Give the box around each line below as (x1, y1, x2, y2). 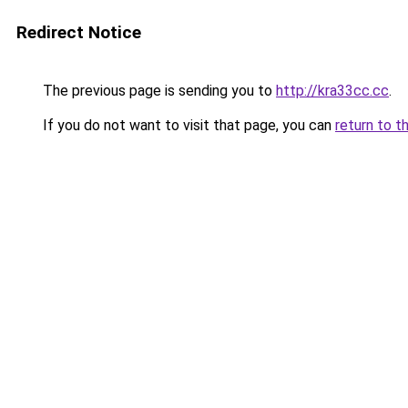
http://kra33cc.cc (276, 82, 389, 99)
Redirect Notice (16, 22, 141, 43)
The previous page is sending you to (39, 82, 276, 99)
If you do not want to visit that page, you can (39, 117, 335, 134)
